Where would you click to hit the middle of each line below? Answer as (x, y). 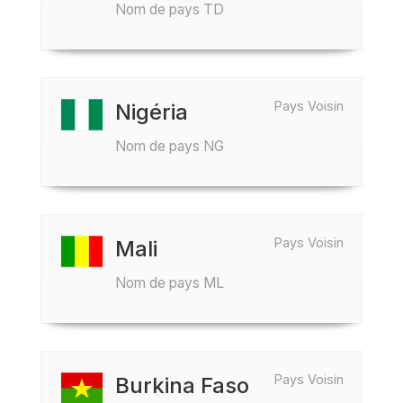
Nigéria (152, 112)
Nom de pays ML (170, 283)
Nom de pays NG (170, 146)
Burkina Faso (182, 385)
